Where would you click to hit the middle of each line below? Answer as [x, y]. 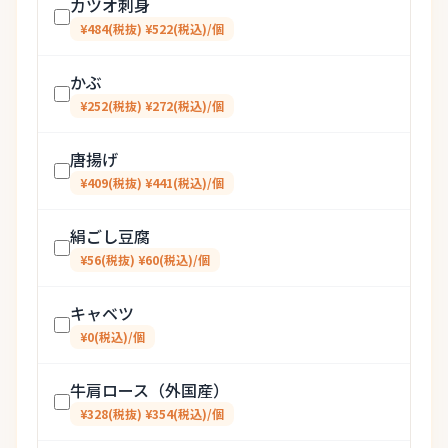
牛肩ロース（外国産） [149, 390]
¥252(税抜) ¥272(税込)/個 [152, 105]
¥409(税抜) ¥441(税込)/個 [152, 182]
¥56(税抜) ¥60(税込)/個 [145, 259]
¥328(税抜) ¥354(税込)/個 [152, 413]
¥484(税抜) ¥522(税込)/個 [152, 28]
